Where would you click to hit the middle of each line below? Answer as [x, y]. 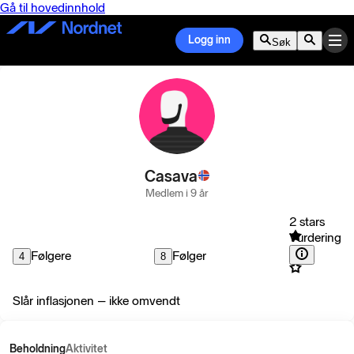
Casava [171, 176]
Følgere [51, 256]
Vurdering [315, 237]
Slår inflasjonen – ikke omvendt [96, 301]
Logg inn [209, 40]
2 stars [307, 222]
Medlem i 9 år [177, 193]
